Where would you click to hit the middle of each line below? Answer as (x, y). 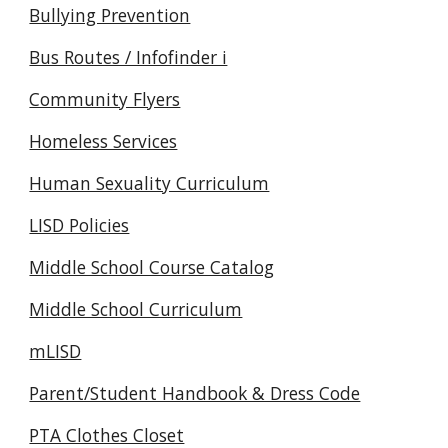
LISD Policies (79, 225)
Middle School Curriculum (136, 309)
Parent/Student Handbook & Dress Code (195, 393)
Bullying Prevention (110, 15)
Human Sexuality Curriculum (149, 183)
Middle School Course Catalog (152, 267)
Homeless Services (103, 141)
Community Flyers (105, 99)
